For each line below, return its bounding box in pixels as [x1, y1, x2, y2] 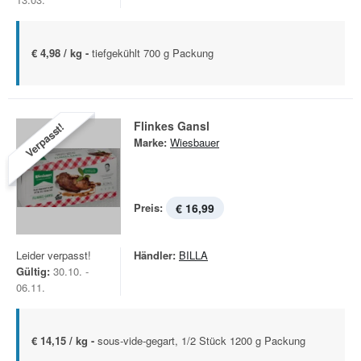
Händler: [134, 247, 176, 263]
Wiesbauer [170, 135, 219, 150]
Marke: [134, 135, 167, 150]
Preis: [134, 200, 163, 215]
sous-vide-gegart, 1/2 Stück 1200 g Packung [98, 333, 305, 348]
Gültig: [16, 263, 50, 279]
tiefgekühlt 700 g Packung [92, 45, 214, 60]
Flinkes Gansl [134, 118, 210, 134]
